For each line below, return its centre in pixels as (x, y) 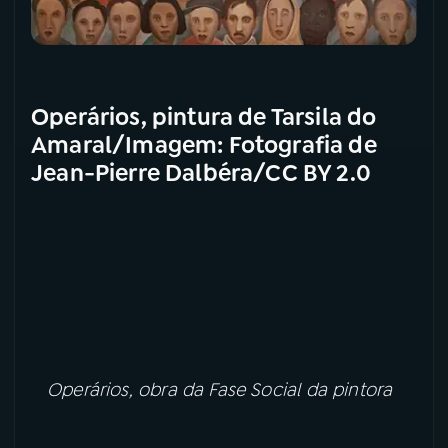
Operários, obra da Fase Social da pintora (220, 390)
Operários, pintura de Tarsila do (204, 116)
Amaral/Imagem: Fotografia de (204, 144)
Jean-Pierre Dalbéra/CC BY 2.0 (201, 172)
